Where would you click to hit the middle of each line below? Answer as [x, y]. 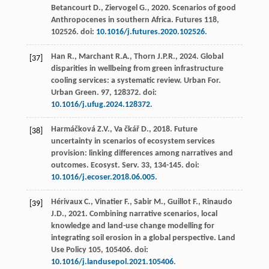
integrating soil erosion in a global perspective [132, 238]
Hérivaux [66, 202]
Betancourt [71, 8]
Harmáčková [73, 129]
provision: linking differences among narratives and [142, 153]
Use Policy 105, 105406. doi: [99, 250]
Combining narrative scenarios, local [153, 214]
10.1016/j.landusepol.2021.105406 [112, 262]
